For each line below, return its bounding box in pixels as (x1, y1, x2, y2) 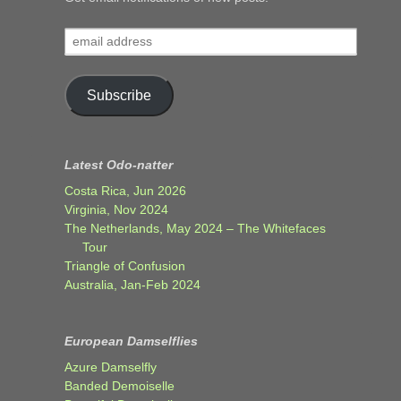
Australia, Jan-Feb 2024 (64, 277, 200, 292)
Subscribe (86, 87, 151, 103)
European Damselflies (64, 333, 198, 348)
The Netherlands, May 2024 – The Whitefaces (64, 220, 326, 235)
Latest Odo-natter (64, 157, 173, 172)
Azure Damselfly (64, 359, 157, 374)
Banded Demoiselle (64, 378, 175, 393)
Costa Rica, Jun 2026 (64, 183, 186, 198)
